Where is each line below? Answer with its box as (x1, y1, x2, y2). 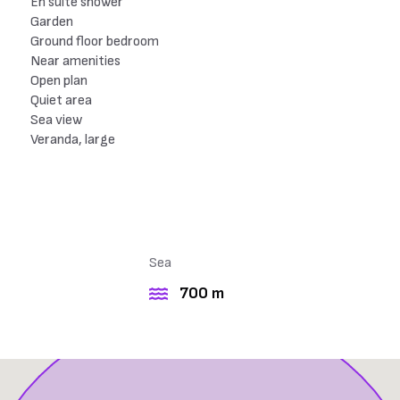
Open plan (30, 72, 87, 89)
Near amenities (30, 53, 121, 70)
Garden (30, 13, 73, 30)
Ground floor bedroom (30, 33, 159, 50)
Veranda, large (30, 131, 115, 148)
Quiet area (30, 92, 92, 109)
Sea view (30, 112, 82, 129)
